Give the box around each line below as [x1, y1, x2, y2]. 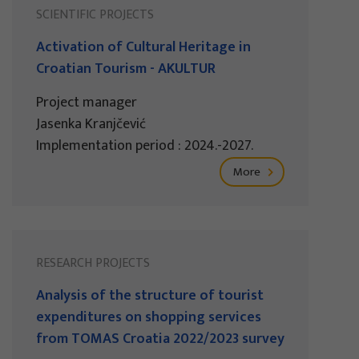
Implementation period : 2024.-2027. [36, 134, 253, 159]
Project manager [36, 91, 137, 115]
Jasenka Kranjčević [36, 112, 146, 137]
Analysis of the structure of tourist [36, 284, 264, 309]
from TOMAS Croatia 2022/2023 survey [36, 327, 284, 352]
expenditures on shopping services [36, 305, 261, 330]
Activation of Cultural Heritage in [36, 35, 251, 60]
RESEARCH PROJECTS [36, 252, 150, 275]
